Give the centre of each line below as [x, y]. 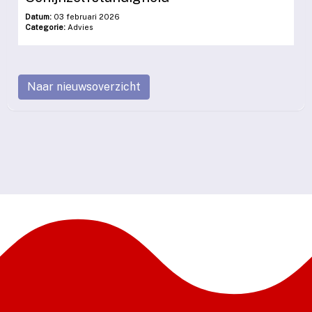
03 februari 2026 [86, 17]
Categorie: [45, 28]
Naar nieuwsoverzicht [84, 87]
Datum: [38, 17]
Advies [79, 28]
